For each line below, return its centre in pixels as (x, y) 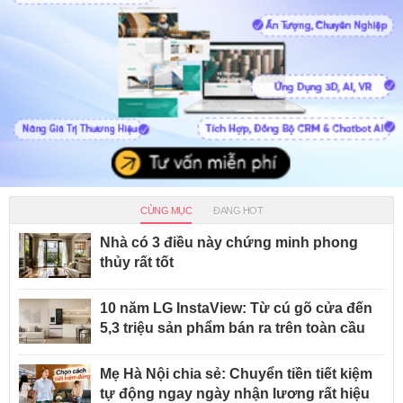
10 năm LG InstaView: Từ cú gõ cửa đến (236, 309)
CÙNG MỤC (166, 211)
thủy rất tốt (137, 263)
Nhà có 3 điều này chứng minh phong (229, 243)
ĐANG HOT (238, 211)
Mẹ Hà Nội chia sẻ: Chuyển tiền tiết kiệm (236, 374)
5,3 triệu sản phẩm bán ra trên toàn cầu (233, 328)
